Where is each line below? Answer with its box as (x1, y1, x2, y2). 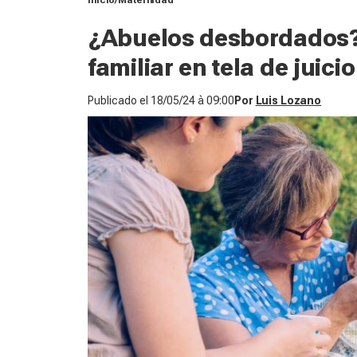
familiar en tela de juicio (88, 53, 355, 81)
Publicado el (88, 94, 151, 107)
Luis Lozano (255, 94, 322, 107)
